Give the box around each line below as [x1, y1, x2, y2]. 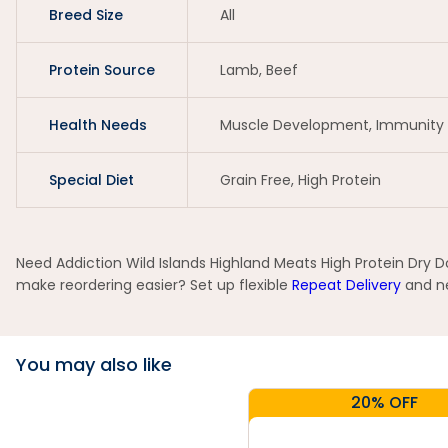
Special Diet [49, 170, 134, 190]
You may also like [16, 352, 172, 377]
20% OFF [350, 391, 418, 414]
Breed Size [49, 5, 123, 25]
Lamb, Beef [220, 60, 298, 80]
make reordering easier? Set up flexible [16, 275, 292, 295]
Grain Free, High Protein [220, 170, 381, 190]
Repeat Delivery [292, 275, 401, 295]
